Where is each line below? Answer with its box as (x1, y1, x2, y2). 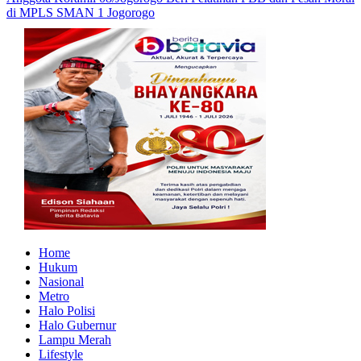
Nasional (39, 274, 84, 288)
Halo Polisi (39, 303, 95, 317)
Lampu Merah (39, 332, 111, 346)
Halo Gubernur (39, 317, 116, 332)
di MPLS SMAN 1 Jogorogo (6, 5, 155, 19)
